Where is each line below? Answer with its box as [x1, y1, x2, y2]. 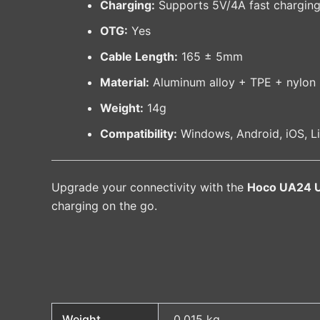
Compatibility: [100, 126, 177, 141]
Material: [100, 75, 149, 90]
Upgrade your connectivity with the [51, 180, 247, 195]
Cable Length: [100, 49, 178, 64]
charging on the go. [51, 199, 157, 214]
